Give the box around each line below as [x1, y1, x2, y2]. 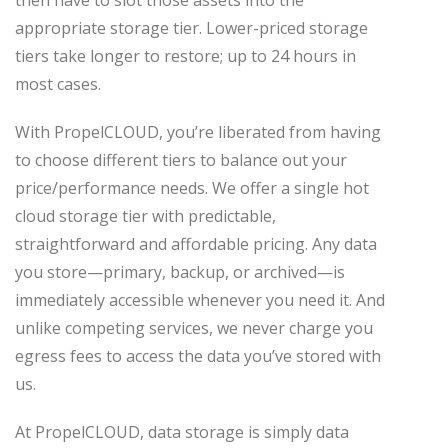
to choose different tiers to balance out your [15, 148, 347, 171]
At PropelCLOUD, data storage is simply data [15, 420, 349, 443]
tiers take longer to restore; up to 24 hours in [15, 44, 356, 67]
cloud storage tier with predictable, [15, 204, 276, 227]
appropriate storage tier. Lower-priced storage [15, 16, 368, 39]
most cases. [15, 72, 101, 95]
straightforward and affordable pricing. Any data [15, 232, 377, 255]
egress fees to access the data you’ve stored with [15, 344, 381, 367]
